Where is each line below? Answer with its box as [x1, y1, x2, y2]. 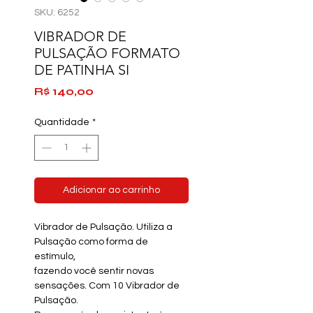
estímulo [34, 252, 73, 261]
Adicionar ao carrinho [63, 185, 160, 195]
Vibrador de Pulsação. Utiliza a [34, 222, 173, 232]
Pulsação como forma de [34, 237, 148, 247]
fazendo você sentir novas [34, 266, 154, 276]
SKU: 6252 [34, 8, 80, 17]
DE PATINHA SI [34, 61, 129, 78]
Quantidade [34, 117, 89, 127]
